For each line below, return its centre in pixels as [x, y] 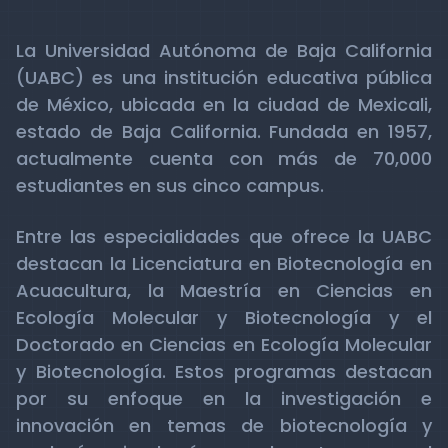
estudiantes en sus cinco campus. [170, 185]
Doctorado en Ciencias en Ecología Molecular [224, 344]
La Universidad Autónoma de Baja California [224, 50]
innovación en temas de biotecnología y [224, 425]
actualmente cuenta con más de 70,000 [224, 158]
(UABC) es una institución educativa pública [224, 77]
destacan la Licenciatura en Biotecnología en [224, 263]
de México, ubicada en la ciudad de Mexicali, [224, 104]
